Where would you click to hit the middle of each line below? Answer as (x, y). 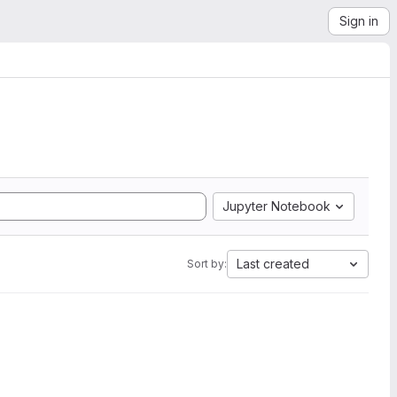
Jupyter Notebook (276, 206)
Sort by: (207, 264)
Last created (273, 264)
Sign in (359, 21)
